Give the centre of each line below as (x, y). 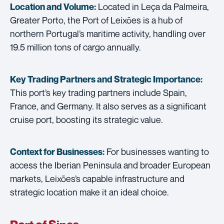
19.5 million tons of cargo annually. (75, 47)
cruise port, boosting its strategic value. (86, 119)
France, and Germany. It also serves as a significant (108, 106)
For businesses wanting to (157, 151)
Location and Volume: (53, 6)
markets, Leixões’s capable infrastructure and (97, 178)
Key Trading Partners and (62, 79)
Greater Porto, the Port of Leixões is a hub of (96, 20)
